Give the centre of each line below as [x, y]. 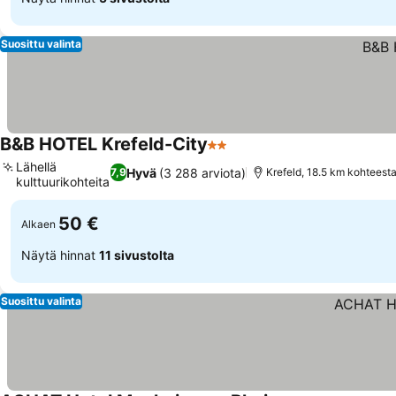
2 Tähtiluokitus [256, 154]
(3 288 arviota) [202, 172]
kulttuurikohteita [63, 182]
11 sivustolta [137, 255]
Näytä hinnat [60, 255]
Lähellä [36, 167]
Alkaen [38, 224]
